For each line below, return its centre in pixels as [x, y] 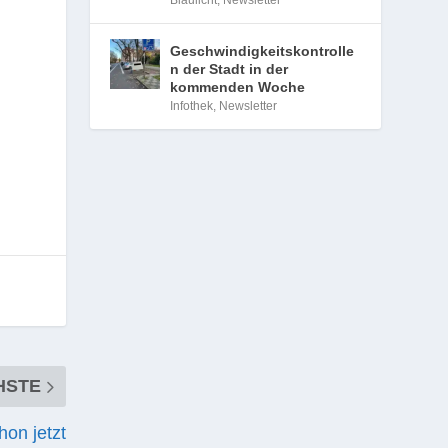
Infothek [192, 106]
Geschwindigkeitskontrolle [262, 51]
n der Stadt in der [229, 69]
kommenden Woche [238, 87]
